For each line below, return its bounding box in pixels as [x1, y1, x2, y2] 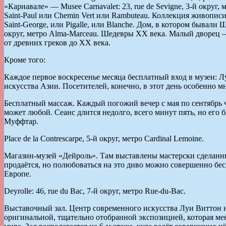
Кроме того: [4, 55, 45, 64]
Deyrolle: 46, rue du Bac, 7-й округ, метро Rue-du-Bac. [4, 186, 186, 195]
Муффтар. [4, 117, 38, 126]
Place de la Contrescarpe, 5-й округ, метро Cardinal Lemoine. [4, 134, 204, 143]
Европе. [4, 169, 31, 178]
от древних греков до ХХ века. [4, 38, 110, 47]
